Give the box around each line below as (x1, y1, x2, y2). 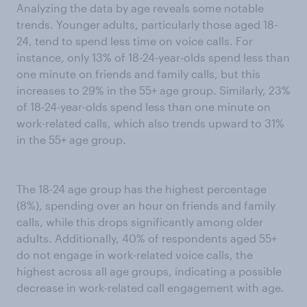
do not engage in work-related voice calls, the (16, 248, 253, 261)
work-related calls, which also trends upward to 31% (16, 116, 284, 130)
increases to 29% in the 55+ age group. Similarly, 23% (16, 84, 291, 97)
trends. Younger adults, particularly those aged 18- (16, 18, 278, 31)
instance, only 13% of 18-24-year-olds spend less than (16, 51, 290, 64)
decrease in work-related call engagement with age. (16, 281, 284, 294)
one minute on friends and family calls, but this (16, 67, 260, 80)
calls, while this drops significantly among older (16, 215, 263, 228)
